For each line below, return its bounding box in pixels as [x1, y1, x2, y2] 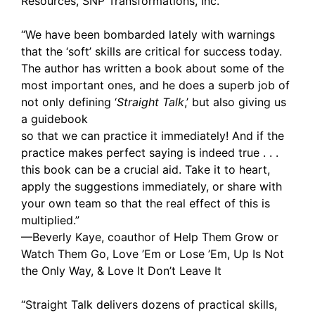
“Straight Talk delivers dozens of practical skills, [21, 297, 277, 311]
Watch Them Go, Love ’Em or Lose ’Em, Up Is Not [21, 247, 284, 261]
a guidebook [21, 112, 88, 126]
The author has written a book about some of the [21, 61, 284, 75]
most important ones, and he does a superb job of [21, 78, 290, 92]
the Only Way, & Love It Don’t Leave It [21, 264, 221, 278]
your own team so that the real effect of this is [21, 196, 270, 210]
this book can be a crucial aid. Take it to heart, [21, 162, 270, 176]
